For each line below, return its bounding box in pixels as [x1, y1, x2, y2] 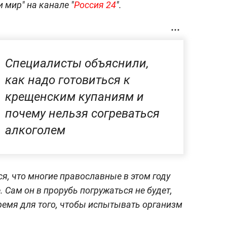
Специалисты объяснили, [5, 56, 149, 70]
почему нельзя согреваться [5, 106, 160, 121]
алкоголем [5, 123, 65, 137]
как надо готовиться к [5, 72, 130, 87]
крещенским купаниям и [5, 89, 144, 104]
